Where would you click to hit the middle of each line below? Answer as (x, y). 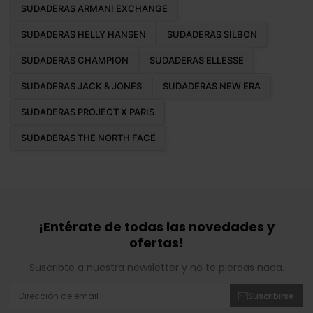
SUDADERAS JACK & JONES (81, 86)
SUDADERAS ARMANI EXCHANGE (94, 8)
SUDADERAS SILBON (212, 34)
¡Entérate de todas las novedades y (156, 227)
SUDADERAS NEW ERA (212, 86)
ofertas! (156, 243)
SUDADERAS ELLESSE (197, 60)
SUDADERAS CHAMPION (75, 60)
